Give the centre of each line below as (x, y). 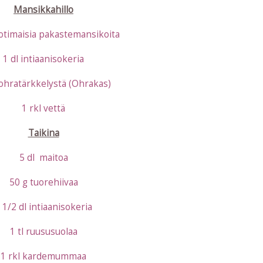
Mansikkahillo (43, 10)
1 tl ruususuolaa (43, 232)
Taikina (43, 133)
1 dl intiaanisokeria (43, 59)
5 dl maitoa (43, 158)
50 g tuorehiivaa (43, 183)
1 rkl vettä (43, 109)
